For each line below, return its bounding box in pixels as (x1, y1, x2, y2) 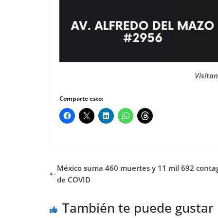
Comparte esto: (59, 94, 103, 103)
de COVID (57, 175, 91, 185)
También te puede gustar (62, 199, 214, 217)
